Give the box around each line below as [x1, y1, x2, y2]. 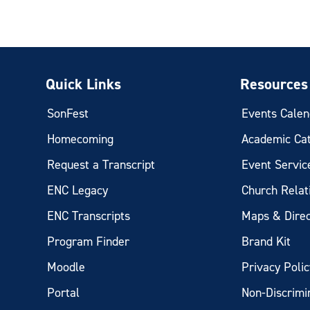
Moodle [47, 259, 86, 275]
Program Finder [47, 233, 130, 250]
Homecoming [47, 131, 114, 147]
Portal [47, 284, 80, 301]
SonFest [47, 105, 89, 122]
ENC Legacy [47, 182, 109, 199]
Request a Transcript [47, 156, 156, 173]
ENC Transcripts [47, 208, 131, 224]
